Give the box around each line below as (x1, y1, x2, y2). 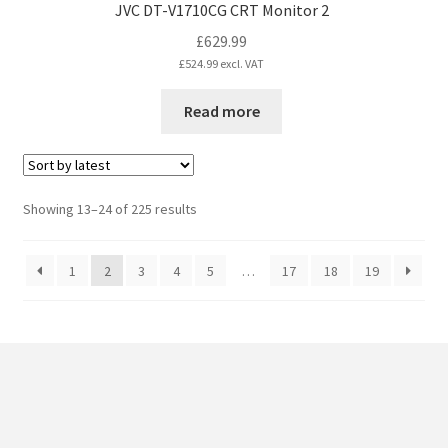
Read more (183, 100, 260, 121)
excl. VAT (218, 56, 264, 72)
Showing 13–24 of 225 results (22, 200, 197, 219)
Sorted (195, 199, 238, 218)
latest (195, 243, 231, 262)
